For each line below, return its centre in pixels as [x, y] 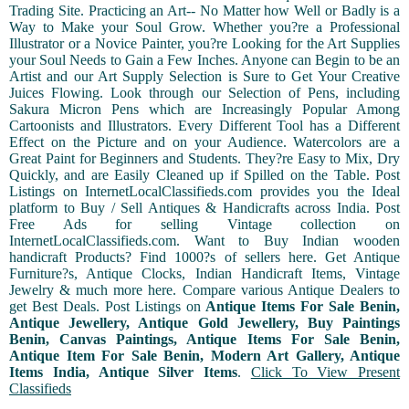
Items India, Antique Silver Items [123, 372]
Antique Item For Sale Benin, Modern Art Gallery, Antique [204, 356]
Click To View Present [325, 372]
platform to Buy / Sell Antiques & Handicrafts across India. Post [204, 208]
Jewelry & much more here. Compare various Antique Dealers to [204, 290]
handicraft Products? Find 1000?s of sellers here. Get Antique [204, 257]
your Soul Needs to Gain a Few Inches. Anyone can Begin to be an [204, 60]
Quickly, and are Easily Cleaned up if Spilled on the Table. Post [204, 175]
